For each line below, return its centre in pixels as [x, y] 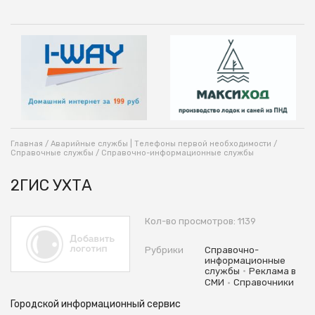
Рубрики [164, 250]
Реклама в [272, 271]
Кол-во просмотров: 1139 [200, 221]
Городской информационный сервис [96, 304]
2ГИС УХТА [51, 185]
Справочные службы [52, 153]
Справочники [263, 283]
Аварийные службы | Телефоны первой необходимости [161, 143]
